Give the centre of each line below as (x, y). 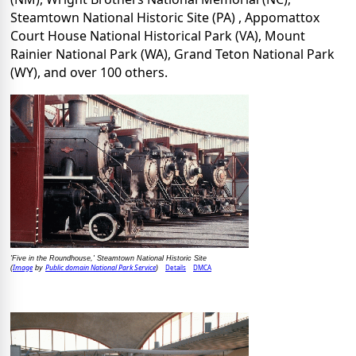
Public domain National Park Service (101, 268)
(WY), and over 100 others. (89, 73)
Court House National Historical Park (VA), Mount (158, 36)
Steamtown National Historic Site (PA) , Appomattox (165, 18)
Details (176, 268)
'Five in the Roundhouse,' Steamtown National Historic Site (108, 259)
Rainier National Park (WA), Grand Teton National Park (172, 54)
